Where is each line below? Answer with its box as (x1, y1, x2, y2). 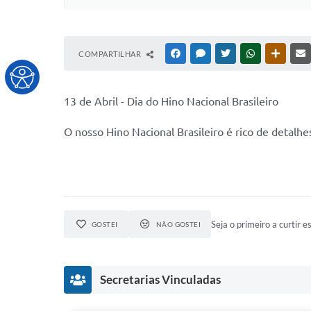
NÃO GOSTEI (155, 220, 201, 228)
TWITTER (233, 49, 265, 58)
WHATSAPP (258, 49, 298, 58)
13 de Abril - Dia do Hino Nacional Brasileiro (64, 95, 278, 108)
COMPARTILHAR (78, 49, 143, 58)
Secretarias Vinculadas (100, 272, 221, 287)
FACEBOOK (183, 49, 223, 58)
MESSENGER (208, 49, 251, 58)
